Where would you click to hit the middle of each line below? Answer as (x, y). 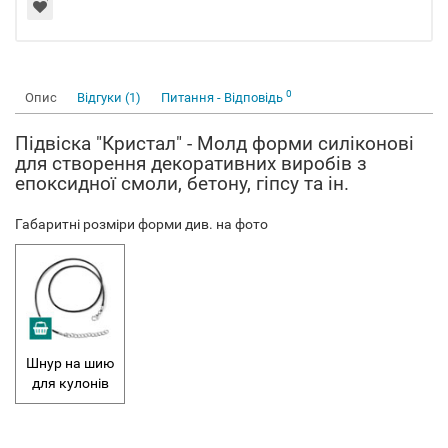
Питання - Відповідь (223, 97)
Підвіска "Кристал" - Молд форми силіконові (214, 143)
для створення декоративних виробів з (191, 163)
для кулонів (70, 383)
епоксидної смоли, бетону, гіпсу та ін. (182, 183)
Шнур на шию (70, 363)
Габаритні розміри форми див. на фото (141, 224)
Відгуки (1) (109, 97)
